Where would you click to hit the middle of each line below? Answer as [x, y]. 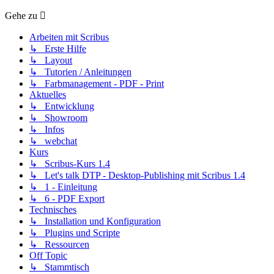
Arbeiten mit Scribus [69, 37]
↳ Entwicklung [62, 106]
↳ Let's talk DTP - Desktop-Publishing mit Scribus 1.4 [137, 175]
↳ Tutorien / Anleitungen [80, 72]
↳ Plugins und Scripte [75, 232]
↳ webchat [53, 141]
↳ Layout [51, 60]
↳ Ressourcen [59, 244]
